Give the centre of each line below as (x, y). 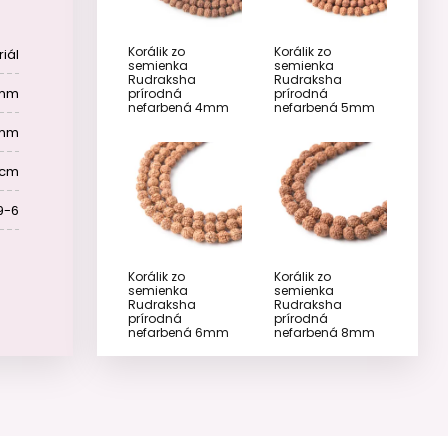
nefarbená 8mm (324, 332)
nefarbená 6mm (178, 332)
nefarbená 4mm (178, 107)
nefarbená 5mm (324, 107)
